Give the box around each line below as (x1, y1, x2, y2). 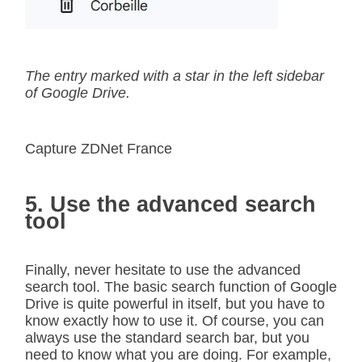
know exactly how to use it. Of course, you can (25, 313, 324, 330)
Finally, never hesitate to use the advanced (25, 262, 301, 279)
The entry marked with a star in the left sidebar (25, 68, 324, 85)
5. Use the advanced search (25, 192, 316, 217)
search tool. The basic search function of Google (25, 279, 337, 296)
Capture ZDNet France (25, 141, 172, 158)
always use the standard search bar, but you (25, 330, 309, 347)
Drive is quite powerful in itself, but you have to (25, 296, 325, 313)
